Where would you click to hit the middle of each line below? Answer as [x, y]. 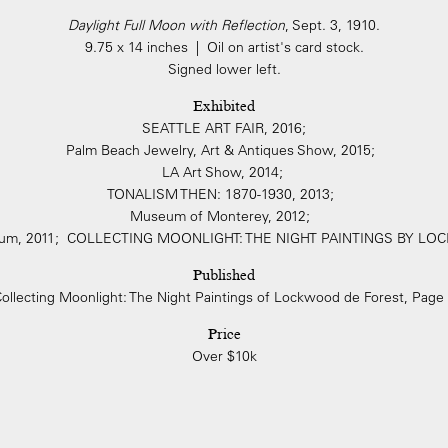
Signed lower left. [224, 69]
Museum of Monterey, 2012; [224, 216]
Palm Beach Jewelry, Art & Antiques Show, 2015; [224, 150]
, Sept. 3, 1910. [332, 25]
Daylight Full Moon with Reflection [176, 25]
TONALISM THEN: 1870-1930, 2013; [224, 194]
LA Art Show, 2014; [224, 172]
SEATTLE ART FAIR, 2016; [224, 128]
